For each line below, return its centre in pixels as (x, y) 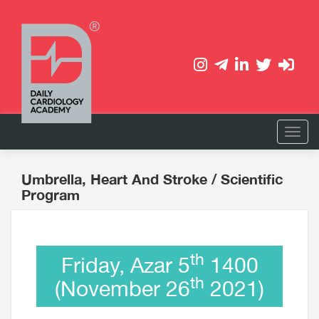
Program (51, 194)
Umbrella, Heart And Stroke (116, 179)
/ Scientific (247, 179)
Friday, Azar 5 (125, 265)
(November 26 (122, 288)
